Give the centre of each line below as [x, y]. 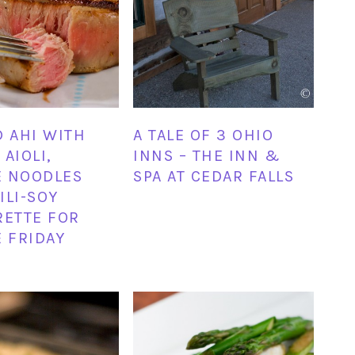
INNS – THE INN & [207, 156]
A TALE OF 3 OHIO [204, 136]
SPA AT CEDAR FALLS [214, 177]
